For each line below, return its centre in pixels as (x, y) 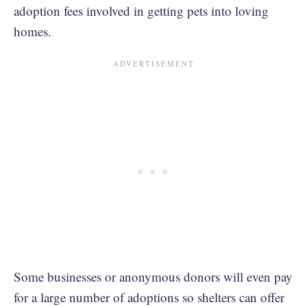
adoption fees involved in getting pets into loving (141, 10)
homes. (35, 31)
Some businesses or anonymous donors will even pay (153, 276)
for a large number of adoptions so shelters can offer (149, 297)
